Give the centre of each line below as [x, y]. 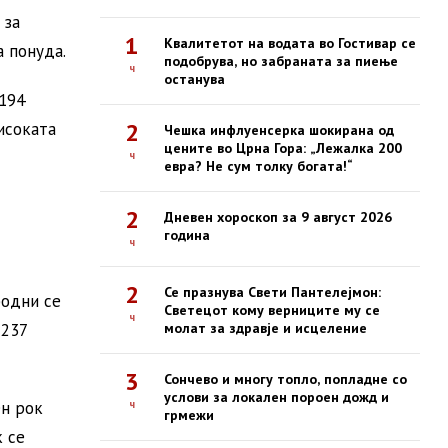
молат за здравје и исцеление [265, 328]
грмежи [189, 415]
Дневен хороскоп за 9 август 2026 [278, 217]
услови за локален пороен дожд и [276, 397]
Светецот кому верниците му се [272, 310]
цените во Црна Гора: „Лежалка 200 [283, 148]
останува [194, 79]
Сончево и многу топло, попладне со [285, 379]
